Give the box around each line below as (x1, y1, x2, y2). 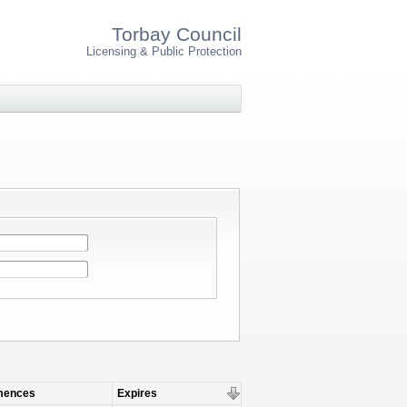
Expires (117, 387, 157, 401)
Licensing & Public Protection (86, 45, 242, 59)
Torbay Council (112, 24, 242, 45)
